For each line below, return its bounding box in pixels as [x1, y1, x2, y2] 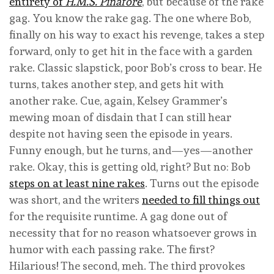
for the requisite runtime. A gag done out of [9, 210, 228, 223]
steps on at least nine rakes [9, 177, 145, 190]
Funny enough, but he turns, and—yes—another [9, 144, 253, 157]
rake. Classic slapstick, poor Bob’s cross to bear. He [9, 61, 262, 75]
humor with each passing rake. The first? [9, 243, 215, 256]
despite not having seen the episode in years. [9, 127, 232, 141]
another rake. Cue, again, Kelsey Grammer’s [9, 94, 228, 108]
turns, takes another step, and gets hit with [9, 78, 224, 91]
